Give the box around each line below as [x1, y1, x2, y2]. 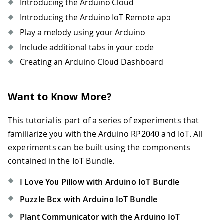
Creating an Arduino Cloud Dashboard [20, 56, 163, 68]
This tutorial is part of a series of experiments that [8, 115, 199, 126]
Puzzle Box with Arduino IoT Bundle [20, 194, 158, 205]
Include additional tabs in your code [20, 42, 154, 53]
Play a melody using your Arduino [20, 27, 145, 38]
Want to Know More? [8, 90, 112, 104]
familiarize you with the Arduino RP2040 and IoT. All [8, 128, 203, 140]
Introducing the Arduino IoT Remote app [20, 12, 171, 23]
